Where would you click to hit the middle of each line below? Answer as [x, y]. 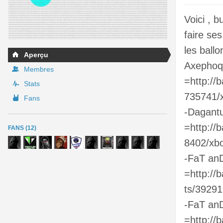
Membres [39, 69]
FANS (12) [22, 128]
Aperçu [36, 55]
